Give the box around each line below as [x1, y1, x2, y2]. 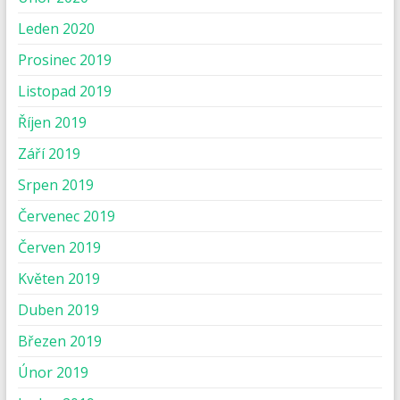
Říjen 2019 [17, 112, 87, 132]
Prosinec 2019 [17, 49, 112, 70]
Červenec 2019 [17, 205, 115, 226]
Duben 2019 [17, 299, 99, 320]
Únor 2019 [17, 362, 88, 382]
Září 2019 [17, 143, 80, 163]
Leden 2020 [17, 18, 95, 38]
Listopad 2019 [17, 80, 112, 101]
